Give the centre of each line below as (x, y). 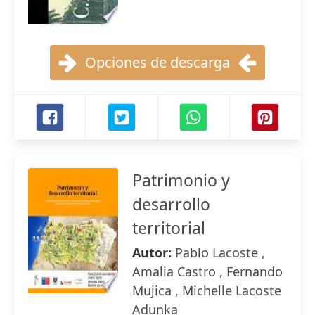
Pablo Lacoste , (220, 252)
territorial (169, 228)
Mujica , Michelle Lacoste (207, 290)
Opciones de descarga (157, 62)
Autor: (154, 252)
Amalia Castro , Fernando (207, 271)
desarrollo (171, 204)
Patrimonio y (181, 180)
